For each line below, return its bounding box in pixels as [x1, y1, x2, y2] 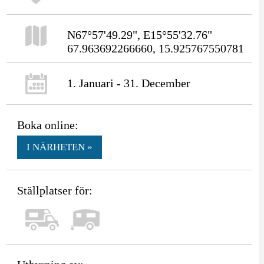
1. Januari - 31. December [67, 76, 190, 90]
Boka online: [16, 118, 78, 131]
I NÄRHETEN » [26, 141, 93, 153]
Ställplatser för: [16, 183, 93, 197]
